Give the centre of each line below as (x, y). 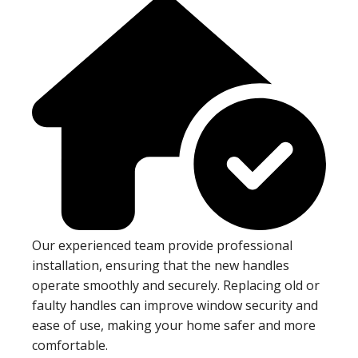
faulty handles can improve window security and (175, 306)
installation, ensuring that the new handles (161, 266)
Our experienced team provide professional (162, 246)
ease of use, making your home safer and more (174, 326)
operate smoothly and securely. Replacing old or (176, 286)
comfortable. (70, 346)
